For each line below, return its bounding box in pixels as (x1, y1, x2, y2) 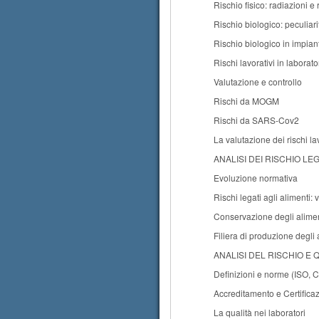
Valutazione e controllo (214, 75, 302, 88)
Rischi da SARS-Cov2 (214, 114, 299, 126)
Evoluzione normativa (214, 172, 298, 184)
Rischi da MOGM (214, 95, 279, 107)
